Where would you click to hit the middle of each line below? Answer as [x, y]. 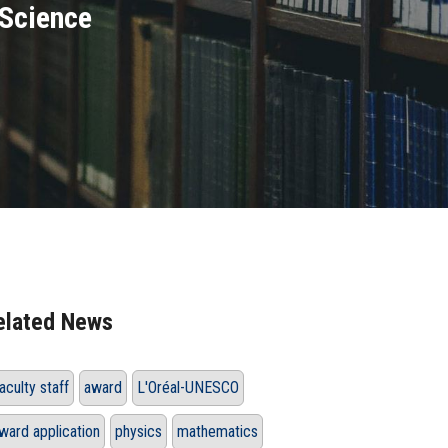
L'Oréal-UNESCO [188, 388]
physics [138, 432]
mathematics [217, 432]
